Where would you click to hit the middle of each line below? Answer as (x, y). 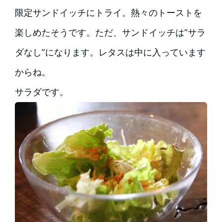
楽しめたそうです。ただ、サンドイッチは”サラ (110, 33)
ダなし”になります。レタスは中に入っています (110, 53)
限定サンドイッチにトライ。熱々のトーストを (108, 13)
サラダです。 (41, 92)
